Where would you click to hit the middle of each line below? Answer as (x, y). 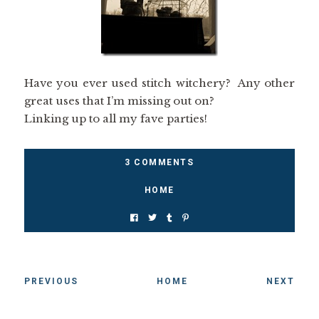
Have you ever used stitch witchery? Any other (159, 83)
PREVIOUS (51, 281)
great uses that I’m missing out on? (119, 101)
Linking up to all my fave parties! (115, 119)
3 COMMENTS (159, 162)
